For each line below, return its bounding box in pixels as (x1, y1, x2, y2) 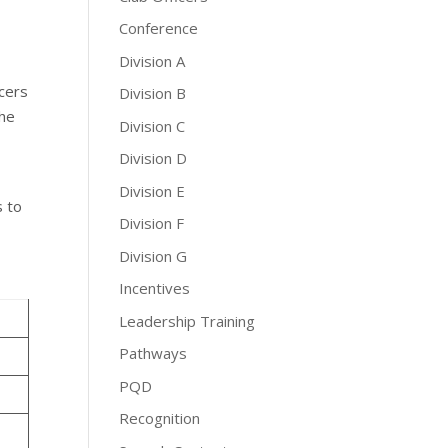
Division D (119, 148, 188, 169)
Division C (119, 115, 186, 136)
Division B (119, 83, 187, 104)
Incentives (119, 278, 191, 299)
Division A (119, 50, 186, 71)
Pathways (119, 343, 188, 364)
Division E (119, 180, 186, 201)
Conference (119, 18, 199, 39)
